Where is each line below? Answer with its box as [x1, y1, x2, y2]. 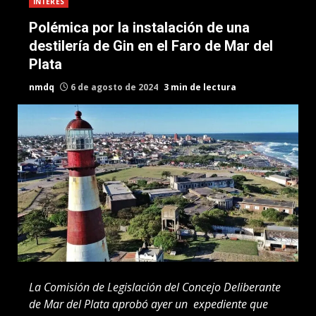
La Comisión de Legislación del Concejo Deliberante [29, 279, 281, 296]
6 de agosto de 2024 [68, 81, 160, 93]
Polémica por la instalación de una [29, 19, 250, 36]
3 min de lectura [164, 81, 236, 93]
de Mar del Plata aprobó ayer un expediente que [29, 296, 268, 312]
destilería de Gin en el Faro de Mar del [29, 37, 273, 54]
